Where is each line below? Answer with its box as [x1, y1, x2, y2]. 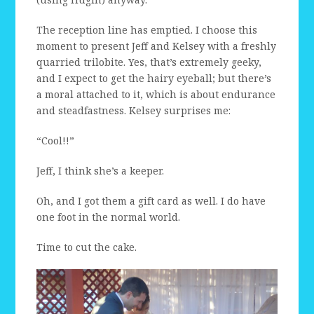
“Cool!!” [36, 133, 75, 147]
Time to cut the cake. [36, 240, 137, 254]
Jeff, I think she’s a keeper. [36, 163, 165, 177]
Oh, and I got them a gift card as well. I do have [36, 193, 266, 207]
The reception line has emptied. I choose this [36, 22, 258, 36]
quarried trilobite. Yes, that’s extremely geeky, [36, 55, 262, 69]
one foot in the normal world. [36, 210, 181, 224]
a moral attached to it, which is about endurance [36, 87, 276, 101]
